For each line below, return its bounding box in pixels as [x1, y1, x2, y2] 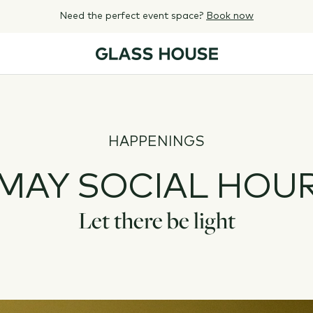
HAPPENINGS [108, 135, 205, 149]
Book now [206, 11, 254, 21]
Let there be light [78, 205, 235, 235]
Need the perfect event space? [59, 11, 206, 21]
